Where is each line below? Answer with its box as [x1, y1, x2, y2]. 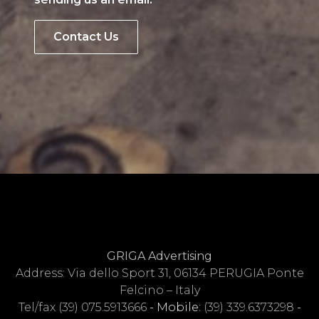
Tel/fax [18, 300, 58, 314]
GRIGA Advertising [107, 249, 212, 263]
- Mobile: [146, 300, 204, 314]
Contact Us [53, 30, 119, 43]
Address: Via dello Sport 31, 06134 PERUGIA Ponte [15, 266, 304, 280]
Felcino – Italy [119, 283, 200, 297]
